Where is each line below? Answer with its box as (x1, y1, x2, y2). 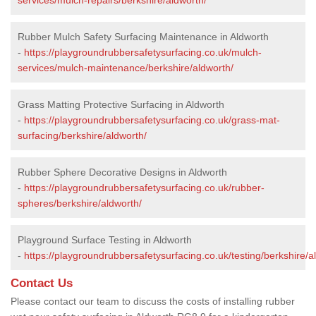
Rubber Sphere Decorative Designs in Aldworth (18, 166, 227, 178)
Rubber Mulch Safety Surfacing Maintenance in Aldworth (18, 30, 269, 42)
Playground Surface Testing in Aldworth (18, 233, 192, 245)
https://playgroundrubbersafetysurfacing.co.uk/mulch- (24, 46, 262, 58)
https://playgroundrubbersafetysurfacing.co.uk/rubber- (24, 181, 265, 193)
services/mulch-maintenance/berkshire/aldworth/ (18, 61, 233, 73)
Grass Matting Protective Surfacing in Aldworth (18, 98, 224, 110)
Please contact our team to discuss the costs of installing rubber (11, 295, 295, 307)
